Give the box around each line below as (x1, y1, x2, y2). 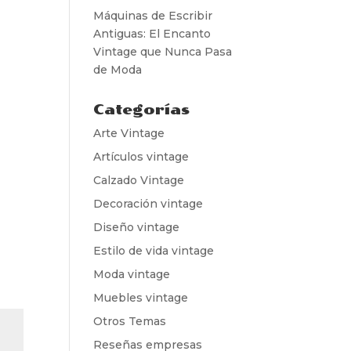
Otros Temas (93, 313, 167, 328)
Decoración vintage (93, 196, 204, 211)
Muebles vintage (93, 290, 189, 305)
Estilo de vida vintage (93, 243, 215, 258)
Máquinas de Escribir (93, 8, 213, 23)
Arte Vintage (93, 125, 165, 140)
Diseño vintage (93, 219, 180, 234)
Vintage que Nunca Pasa (93, 44, 233, 59)
